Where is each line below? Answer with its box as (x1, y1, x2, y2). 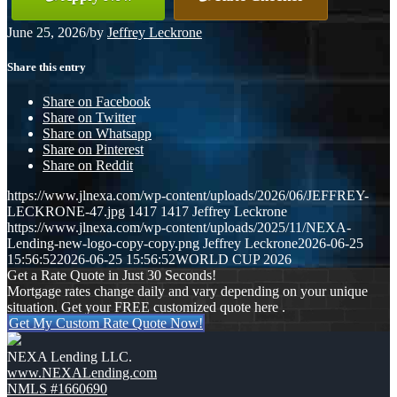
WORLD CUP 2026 (175, 252, 292, 268)
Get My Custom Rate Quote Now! (9, 315, 203, 331)
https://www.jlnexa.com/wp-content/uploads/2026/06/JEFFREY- (7, 188, 369, 204)
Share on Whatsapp (43, 126, 152, 142)
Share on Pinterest (43, 142, 144, 158)
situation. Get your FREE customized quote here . (7, 300, 285, 315)
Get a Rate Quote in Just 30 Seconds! (7, 268, 216, 284)
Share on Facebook (43, 94, 151, 110)
